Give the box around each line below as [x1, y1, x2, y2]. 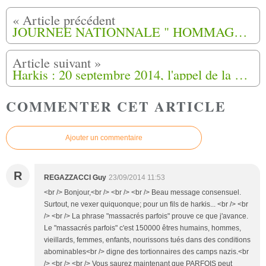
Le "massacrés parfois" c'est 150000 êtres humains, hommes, [44, 224, 241, 233]
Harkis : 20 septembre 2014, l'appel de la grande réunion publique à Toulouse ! [235, 65, 248, 83]
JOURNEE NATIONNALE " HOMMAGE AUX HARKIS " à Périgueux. [234, 22, 248, 40]
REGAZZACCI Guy [44, 173, 106, 182]
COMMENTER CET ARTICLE [6, 96, 226, 116]
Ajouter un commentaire [65, 134, 142, 142]
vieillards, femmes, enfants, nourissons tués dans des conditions [44, 236, 251, 245]
